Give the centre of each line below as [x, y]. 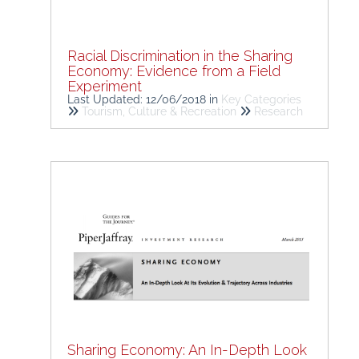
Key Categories [261, 99]
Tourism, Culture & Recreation [161, 111]
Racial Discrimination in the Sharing [180, 56]
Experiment [105, 86]
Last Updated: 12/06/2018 [138, 99]
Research [278, 111]
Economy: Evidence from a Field [174, 71]
